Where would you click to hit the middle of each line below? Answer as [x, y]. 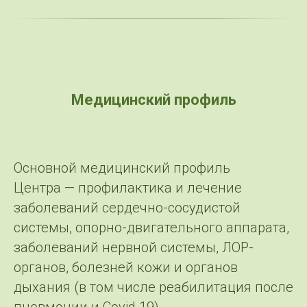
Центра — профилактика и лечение [128, 187]
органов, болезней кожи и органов [126, 267]
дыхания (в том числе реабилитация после [153, 287]
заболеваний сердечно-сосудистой [127, 207]
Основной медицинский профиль [122, 168]
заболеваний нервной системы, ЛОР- [134, 247]
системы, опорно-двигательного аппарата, [151, 227]
